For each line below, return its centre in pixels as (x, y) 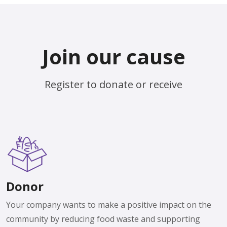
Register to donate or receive (113, 84)
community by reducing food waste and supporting (103, 219)
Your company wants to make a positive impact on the (109, 205)
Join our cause (113, 56)
